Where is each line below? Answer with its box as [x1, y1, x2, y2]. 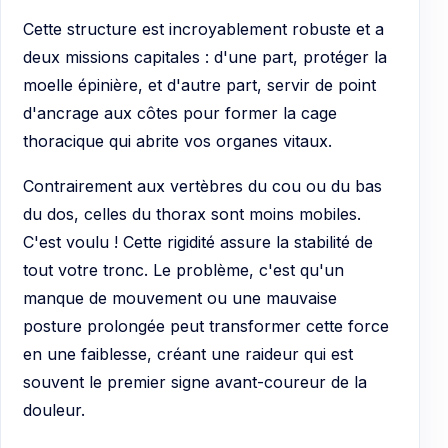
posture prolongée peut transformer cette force [23, 316, 389, 337]
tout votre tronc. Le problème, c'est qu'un [23, 260, 344, 281]
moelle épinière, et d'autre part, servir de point [23, 74, 376, 95]
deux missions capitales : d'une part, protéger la [23, 46, 387, 67]
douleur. [23, 400, 85, 421]
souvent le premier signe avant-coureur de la [23, 372, 367, 393]
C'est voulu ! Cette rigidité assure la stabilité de [23, 232, 373, 253]
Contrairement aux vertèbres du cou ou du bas [23, 176, 382, 197]
